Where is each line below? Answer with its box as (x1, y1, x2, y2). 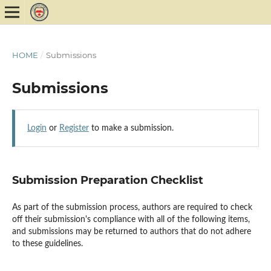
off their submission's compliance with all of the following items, (11, 215, 250, 224)
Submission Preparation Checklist (11, 174, 203, 187)
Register (59, 124, 89, 132)
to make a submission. (88, 124, 174, 132)
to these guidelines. (11, 240, 83, 249)
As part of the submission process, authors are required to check (11, 203, 252, 212)
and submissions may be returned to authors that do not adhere (11, 227, 251, 237)
